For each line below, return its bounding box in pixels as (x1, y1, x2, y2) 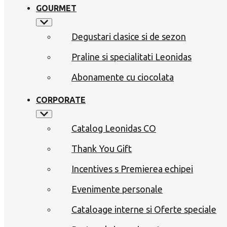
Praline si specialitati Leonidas (71, 51, 192, 62)
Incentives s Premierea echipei (71, 163, 193, 174)
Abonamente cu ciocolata (71, 71, 174, 82)
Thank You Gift (71, 143, 132, 154)
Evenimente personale (71, 183, 163, 194)
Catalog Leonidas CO (71, 123, 156, 133)
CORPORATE (36, 95, 86, 104)
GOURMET (36, 3, 77, 13)
